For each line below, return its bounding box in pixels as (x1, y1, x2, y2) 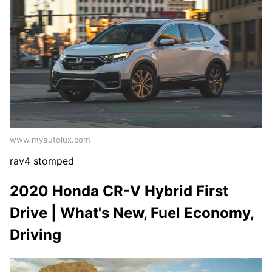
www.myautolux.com (10, 134, 90, 144)
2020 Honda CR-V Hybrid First (10, 182, 228, 200)
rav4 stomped (10, 154, 74, 167)
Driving (10, 225, 61, 243)
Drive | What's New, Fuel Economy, (10, 203, 254, 222)
